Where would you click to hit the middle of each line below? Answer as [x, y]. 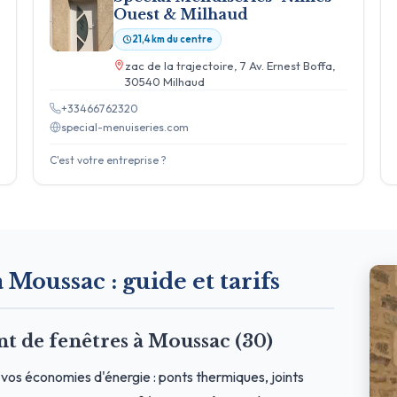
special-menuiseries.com [125, 126]
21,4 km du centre [172, 39]
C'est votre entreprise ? [108, 160]
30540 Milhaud [164, 81]
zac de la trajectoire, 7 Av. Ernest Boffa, [230, 65]
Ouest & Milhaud [180, 14]
